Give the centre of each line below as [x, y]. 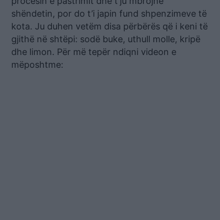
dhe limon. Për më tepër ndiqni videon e [94, 52]
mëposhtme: [37, 65]
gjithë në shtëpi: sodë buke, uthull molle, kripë [106, 39]
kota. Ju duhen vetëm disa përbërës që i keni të [110, 27]
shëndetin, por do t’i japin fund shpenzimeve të [109, 14]
